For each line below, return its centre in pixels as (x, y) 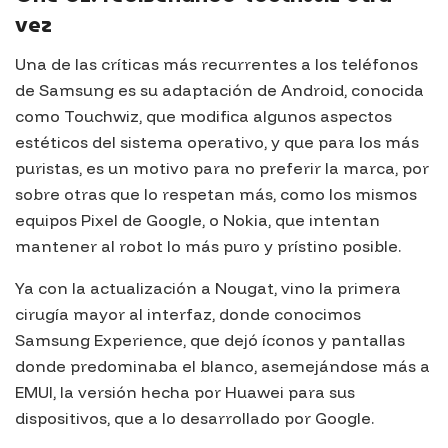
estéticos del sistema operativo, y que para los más (217, 142)
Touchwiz (101, 116)
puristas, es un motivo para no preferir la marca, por (222, 168)
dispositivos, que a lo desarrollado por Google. (194, 418)
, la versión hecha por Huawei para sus (204, 392)
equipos (48, 220)
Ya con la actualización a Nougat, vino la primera (208, 288)
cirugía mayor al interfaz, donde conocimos (188, 314)
